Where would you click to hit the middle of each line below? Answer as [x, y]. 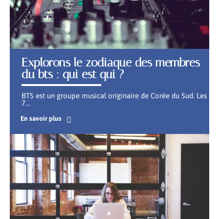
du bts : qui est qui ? [73, 74]
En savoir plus [41, 118]
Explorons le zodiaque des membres [111, 62]
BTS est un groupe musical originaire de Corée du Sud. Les [114, 95]
